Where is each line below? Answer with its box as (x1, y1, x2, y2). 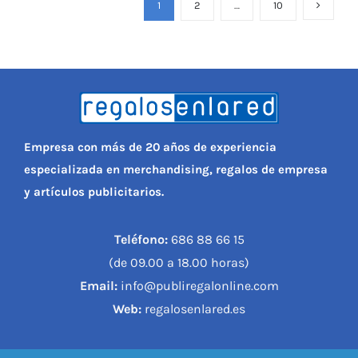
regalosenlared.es (141, 301, 245, 317)
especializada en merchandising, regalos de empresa (23, 162, 328, 177)
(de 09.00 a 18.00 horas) (109, 255, 249, 271)
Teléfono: (113, 232, 168, 248)
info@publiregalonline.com (117, 278, 279, 294)
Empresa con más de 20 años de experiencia (23, 140, 276, 155)
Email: (79, 278, 117, 294)
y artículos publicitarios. (23, 185, 164, 200)
